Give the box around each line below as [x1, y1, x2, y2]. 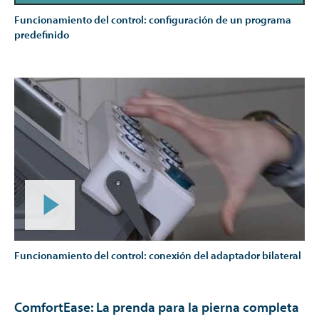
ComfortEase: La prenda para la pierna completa [14, 298, 299, 315]
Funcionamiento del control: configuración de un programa [14, 12, 291, 26]
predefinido [14, 27, 69, 41]
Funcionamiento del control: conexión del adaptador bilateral [14, 249, 301, 262]
